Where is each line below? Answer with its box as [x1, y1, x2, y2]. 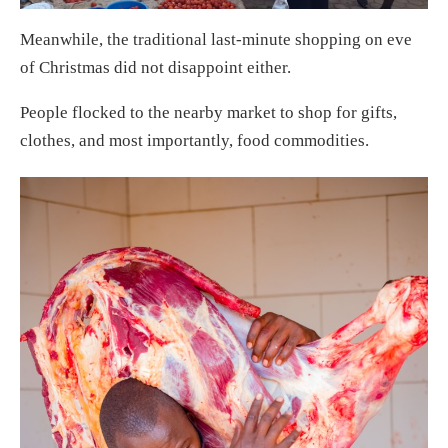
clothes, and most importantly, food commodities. [20, 131, 369, 151]
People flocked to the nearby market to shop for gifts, [20, 103, 397, 123]
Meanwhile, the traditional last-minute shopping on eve [20, 30, 412, 50]
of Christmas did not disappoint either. [20, 58, 291, 78]
